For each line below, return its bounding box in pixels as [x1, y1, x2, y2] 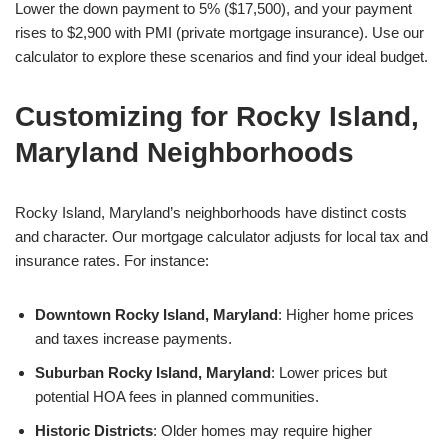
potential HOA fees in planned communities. [35, 388, 319, 405]
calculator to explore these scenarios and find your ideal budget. [15, 48, 428, 65]
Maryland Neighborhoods [15, 137, 354, 168]
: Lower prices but [271, 364, 387, 381]
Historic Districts [35, 422, 153, 439]
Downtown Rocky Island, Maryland [35, 306, 278, 323]
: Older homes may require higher [153, 422, 372, 439]
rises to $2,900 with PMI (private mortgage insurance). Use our [15, 24, 424, 41]
